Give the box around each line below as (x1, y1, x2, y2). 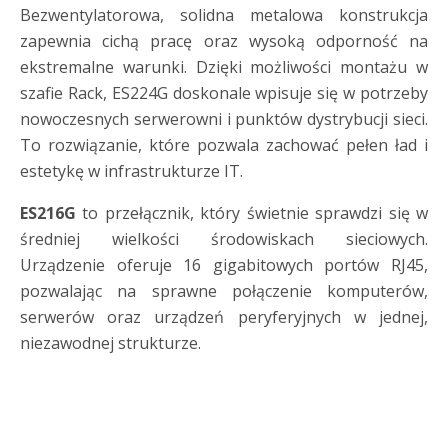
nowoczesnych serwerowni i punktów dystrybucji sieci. (20, 108, 428, 130)
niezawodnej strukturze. (20, 332, 201, 354)
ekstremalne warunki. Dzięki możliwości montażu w (20, 56, 428, 78)
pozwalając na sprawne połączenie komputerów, (20, 280, 428, 302)
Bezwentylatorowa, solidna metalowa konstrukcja (20, 4, 428, 26)
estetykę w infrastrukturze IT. (20, 160, 243, 182)
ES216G (20, 202, 76, 224)
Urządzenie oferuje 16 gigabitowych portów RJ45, (20, 254, 428, 276)
